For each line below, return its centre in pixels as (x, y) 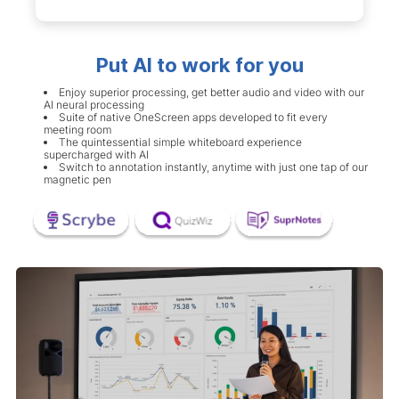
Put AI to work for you (199, 65)
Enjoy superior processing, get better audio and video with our (212, 93)
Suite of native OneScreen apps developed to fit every (193, 118)
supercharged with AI (96, 155)
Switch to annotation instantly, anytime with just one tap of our (213, 167)
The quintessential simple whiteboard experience (180, 142)
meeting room (77, 130)
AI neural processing (94, 105)
